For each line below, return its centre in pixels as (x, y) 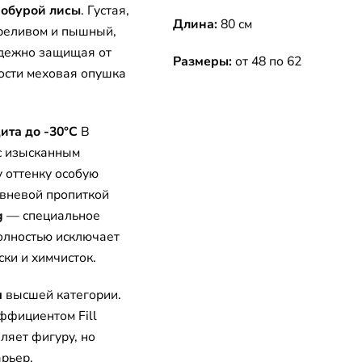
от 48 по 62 (267, 61)
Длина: (195, 24)
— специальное (52, 215)
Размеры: (202, 61)
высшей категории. (62, 295)
